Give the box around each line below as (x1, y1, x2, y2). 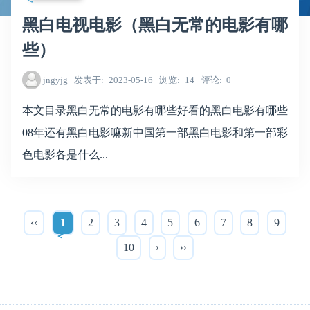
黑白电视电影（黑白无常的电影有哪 (22, 15, 288, 34)
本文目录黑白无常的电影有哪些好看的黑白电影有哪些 (22, 104, 288, 116)
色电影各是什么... (22, 148, 108, 161)
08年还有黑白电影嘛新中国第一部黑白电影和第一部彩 (22, 126, 288, 138)
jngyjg (42, 75, 68, 86)
